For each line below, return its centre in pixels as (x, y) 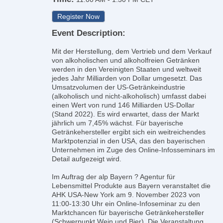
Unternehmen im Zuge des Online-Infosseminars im (133, 150)
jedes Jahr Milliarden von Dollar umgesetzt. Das (127, 78)
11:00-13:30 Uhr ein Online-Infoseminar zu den (126, 204)
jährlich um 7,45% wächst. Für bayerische (117, 123)
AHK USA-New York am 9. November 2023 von (126, 195)
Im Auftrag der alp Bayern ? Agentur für (113, 177)
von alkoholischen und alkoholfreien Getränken (126, 60)
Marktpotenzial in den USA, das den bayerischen (128, 141)
